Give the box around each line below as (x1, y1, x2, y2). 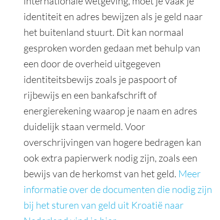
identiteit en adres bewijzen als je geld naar (24, 10, 203, 23)
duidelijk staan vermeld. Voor (24, 120, 145, 133)
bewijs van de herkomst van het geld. (24, 167, 178, 180)
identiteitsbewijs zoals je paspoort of (24, 73, 177, 86)
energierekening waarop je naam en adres (24, 105, 197, 117)
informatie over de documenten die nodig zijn (24, 183, 212, 196)
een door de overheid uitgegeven (24, 57, 161, 70)
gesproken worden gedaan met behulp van (24, 42, 200, 55)
